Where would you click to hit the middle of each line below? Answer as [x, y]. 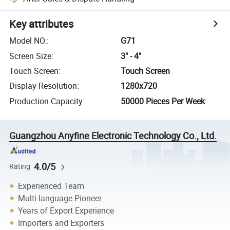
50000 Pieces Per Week [163, 101]
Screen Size [31, 56]
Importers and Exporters [61, 223]
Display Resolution [43, 86]
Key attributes [42, 24]
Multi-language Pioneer [60, 198]
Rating [20, 166]
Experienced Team [51, 186]
